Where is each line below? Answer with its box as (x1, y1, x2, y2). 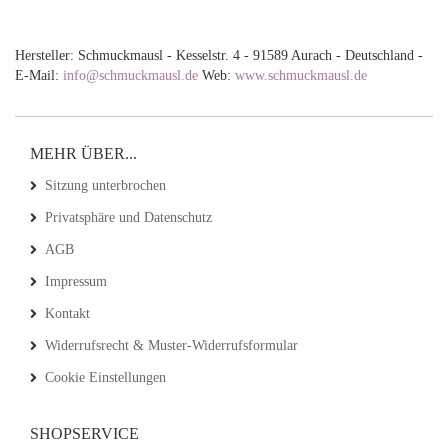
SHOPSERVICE (30, 425, 139, 442)
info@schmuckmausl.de (63, 68, 202, 83)
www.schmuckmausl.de (235, 68, 367, 83)
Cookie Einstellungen (45, 370, 166, 385)
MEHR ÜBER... (30, 145, 137, 162)
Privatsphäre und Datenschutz (45, 210, 212, 225)
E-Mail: (15, 68, 63, 83)
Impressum (45, 274, 107, 289)
